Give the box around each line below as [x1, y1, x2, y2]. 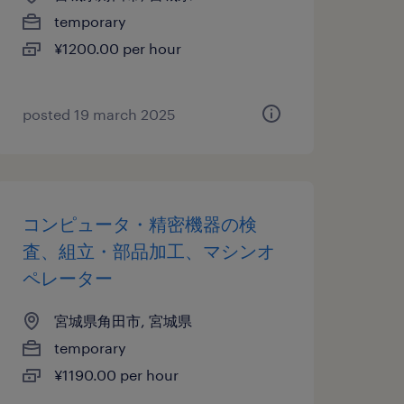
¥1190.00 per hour [53, 366, 179, 383]
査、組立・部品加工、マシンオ [22, 240, 275, 262]
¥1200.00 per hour [53, 40, 181, 57]
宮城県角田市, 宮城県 [53, 312, 192, 329]
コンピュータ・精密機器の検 [22, 213, 257, 234]
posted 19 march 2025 [22, 106, 176, 123]
